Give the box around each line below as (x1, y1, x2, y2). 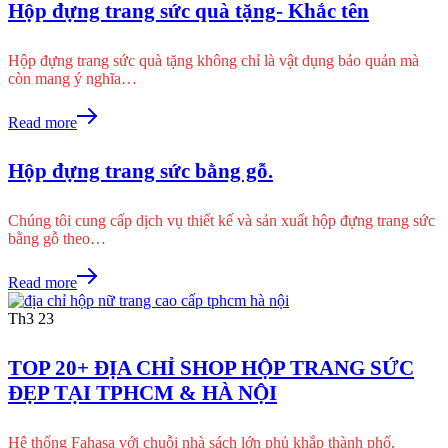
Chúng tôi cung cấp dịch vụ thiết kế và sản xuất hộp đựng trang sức (8, 212, 435, 230)
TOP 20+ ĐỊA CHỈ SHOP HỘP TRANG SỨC (8, 356, 414, 381)
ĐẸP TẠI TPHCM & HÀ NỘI (8, 381, 277, 406)
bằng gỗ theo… (8, 230, 106, 248)
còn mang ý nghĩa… (8, 69, 137, 87)
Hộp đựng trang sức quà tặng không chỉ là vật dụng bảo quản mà (8, 51, 419, 69)
